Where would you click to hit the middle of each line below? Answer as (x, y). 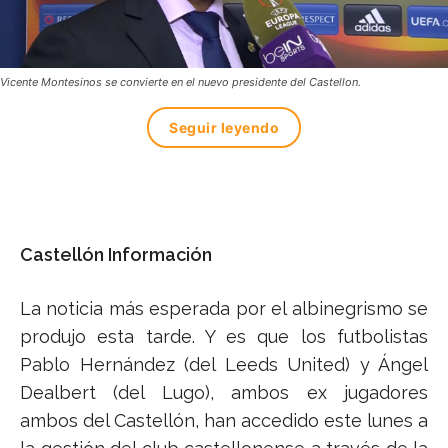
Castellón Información (116, 254)
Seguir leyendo (224, 127)
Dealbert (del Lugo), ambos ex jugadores (224, 392)
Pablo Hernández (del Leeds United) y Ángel (224, 364)
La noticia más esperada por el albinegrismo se (224, 308)
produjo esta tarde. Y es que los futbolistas (224, 336)
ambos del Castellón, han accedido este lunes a (224, 420)
